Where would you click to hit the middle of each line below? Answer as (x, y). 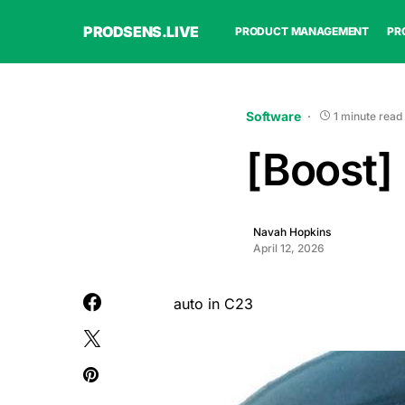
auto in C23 (213, 304)
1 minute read (367, 116)
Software (273, 116)
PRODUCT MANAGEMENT (302, 31)
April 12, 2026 (289, 248)
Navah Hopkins (292, 232)
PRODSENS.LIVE (141, 32)
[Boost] (319, 170)
